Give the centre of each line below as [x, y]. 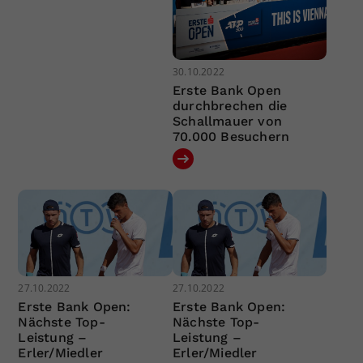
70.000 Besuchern [231, 136]
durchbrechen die [230, 105]
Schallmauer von [227, 121]
